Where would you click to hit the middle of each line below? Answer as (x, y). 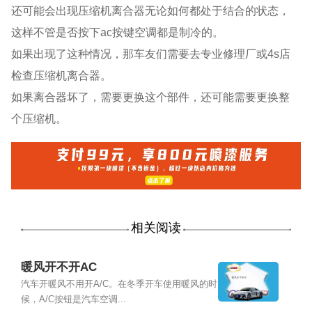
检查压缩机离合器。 (62, 76)
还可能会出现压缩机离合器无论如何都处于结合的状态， (151, 11)
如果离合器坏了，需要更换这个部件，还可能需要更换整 (151, 97)
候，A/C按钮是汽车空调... (73, 300)
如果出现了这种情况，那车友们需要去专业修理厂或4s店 (151, 54)
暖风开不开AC (58, 267)
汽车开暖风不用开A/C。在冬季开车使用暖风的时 (119, 284)
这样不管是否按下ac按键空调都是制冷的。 (118, 32)
